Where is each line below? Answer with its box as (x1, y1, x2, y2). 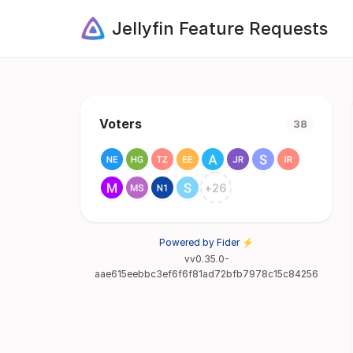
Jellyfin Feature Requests (112, 17, 328, 39)
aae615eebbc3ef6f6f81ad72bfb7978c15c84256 (95, 268, 318, 280)
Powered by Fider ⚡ (159, 236, 254, 248)
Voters (99, 116, 142, 132)
